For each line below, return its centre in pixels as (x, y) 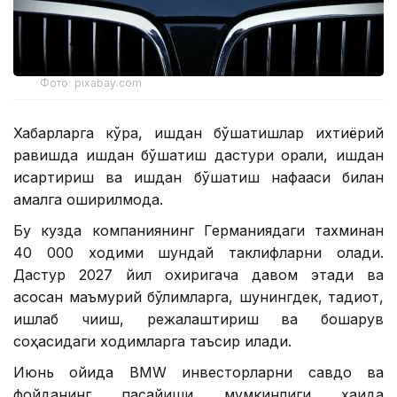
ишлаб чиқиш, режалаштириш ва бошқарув (198, 319)
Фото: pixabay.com (91, 83)
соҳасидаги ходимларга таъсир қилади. (152, 342)
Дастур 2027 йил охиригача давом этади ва (198, 275)
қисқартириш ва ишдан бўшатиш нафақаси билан (198, 178)
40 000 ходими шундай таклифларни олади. (198, 253)
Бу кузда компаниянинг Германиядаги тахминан (198, 231)
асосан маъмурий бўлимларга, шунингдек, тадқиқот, (198, 297)
